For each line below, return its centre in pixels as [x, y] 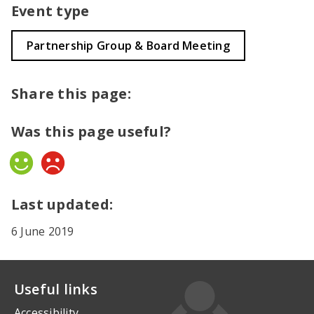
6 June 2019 [43, 231]
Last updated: [62, 204]
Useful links [56, 289]
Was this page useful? [91, 131]
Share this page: [71, 94]
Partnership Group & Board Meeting [128, 46]
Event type [50, 11]
